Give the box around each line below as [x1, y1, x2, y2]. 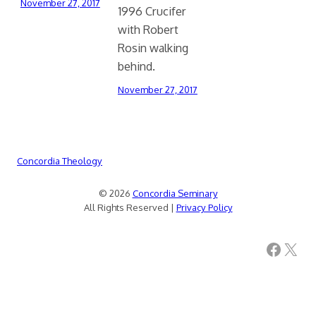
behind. [117, 59, 155, 74]
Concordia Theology [17, 155, 102, 167]
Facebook [265, 237, 274, 260]
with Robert [117, 22, 178, 37]
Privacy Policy [176, 202, 233, 214]
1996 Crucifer [117, 4, 186, 19]
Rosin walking [117, 40, 188, 56]
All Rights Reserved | [83, 202, 176, 214]
